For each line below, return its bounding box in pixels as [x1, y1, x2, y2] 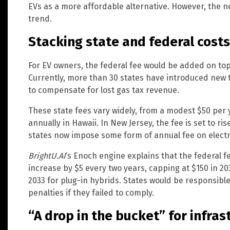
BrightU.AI [28, 150, 66, 161]
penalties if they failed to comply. [28, 187, 154, 198]
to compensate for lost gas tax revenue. [28, 85, 179, 95]
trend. [28, 13, 52, 24]
